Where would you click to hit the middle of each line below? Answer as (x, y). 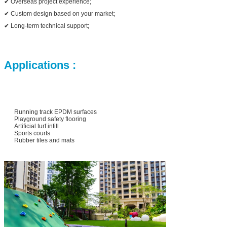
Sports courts (32, 134)
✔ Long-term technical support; (47, 26)
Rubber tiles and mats (44, 141)
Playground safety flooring (50, 119)
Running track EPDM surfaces (55, 112)
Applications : (43, 65)
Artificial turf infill (36, 126)
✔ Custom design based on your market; (60, 14)
